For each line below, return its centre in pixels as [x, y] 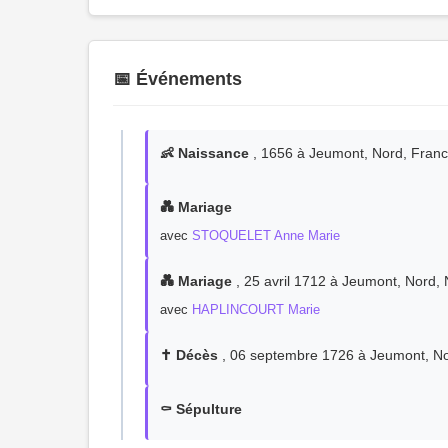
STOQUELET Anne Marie [266, 235]
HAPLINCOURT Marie [256, 309]
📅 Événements [177, 79]
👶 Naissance [204, 153]
